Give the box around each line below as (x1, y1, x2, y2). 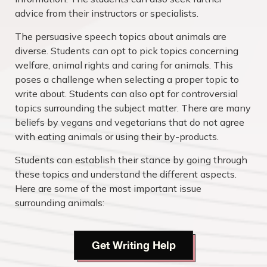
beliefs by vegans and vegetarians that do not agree (15, 116, 244, 128)
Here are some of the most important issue (15, 182, 201, 194)
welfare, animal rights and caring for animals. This (15, 59, 233, 71)
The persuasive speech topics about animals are (15, 30, 226, 42)
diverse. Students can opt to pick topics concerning (15, 45, 238, 57)
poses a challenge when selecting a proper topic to (15, 73, 239, 85)
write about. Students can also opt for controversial (15, 88, 238, 100)
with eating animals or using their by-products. (15, 131, 219, 142)
